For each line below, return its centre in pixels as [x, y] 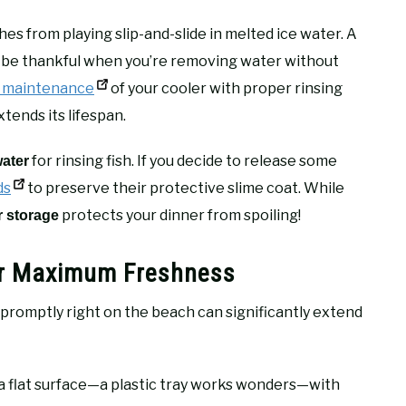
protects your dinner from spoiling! [180, 215]
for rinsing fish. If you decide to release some [183, 160]
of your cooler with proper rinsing [225, 88]
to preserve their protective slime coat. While [184, 188]
